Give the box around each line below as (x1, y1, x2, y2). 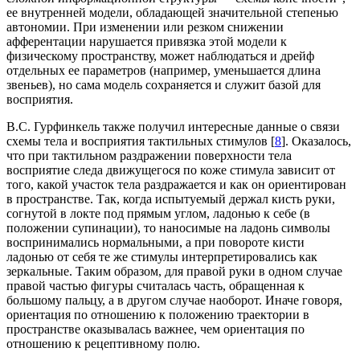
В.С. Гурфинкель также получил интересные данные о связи (6, 119, 340, 133)
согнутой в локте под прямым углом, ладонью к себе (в (6, 206, 310, 220)
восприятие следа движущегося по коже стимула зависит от (6, 162, 335, 177)
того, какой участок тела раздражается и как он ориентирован (6, 177, 346, 191)
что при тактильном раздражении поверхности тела (6, 148, 292, 162)
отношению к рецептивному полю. (6, 336, 200, 350)
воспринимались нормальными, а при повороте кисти (6, 235, 305, 249)
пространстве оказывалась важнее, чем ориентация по (6, 321, 305, 336)
